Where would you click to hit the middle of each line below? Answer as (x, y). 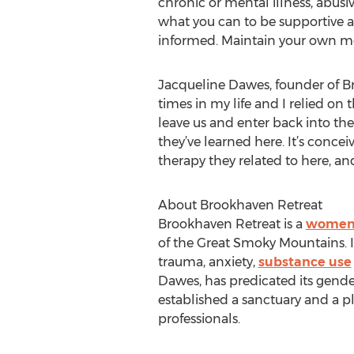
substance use (305, 262)
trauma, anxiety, (208, 262)
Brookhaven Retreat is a (232, 224)
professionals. (199, 319)
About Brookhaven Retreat (240, 205)
